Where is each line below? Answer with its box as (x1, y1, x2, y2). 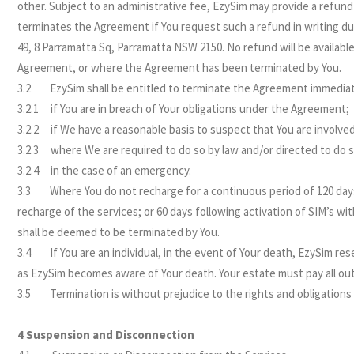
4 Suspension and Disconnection (17, 327, 195, 342)
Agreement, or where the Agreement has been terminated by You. (17, 60, 342, 75)
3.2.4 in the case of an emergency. (17, 163, 192, 178)
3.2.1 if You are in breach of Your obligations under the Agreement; (17, 101, 350, 116)
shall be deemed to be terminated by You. (17, 224, 220, 239)
